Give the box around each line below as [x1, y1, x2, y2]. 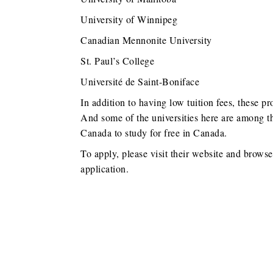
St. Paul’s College [80, 54, 154, 68]
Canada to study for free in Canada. [80, 126, 227, 140]
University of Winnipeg [80, 13, 177, 26]
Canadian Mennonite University [80, 34, 212, 47]
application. [80, 162, 129, 175]
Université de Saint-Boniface [80, 75, 199, 88]
